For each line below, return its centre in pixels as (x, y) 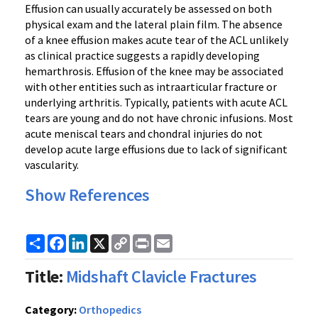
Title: (44, 276)
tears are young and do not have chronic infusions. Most (159, 118)
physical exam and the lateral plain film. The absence (154, 24)
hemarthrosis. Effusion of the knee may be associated (154, 71)
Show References (87, 195)
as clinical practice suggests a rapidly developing (142, 55)
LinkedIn (108, 240)
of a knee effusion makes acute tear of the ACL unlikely (157, 40)
